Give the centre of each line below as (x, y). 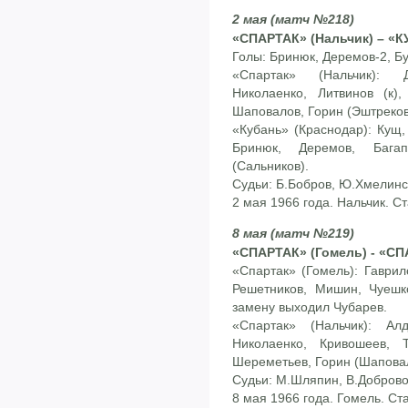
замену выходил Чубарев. (310, 307)
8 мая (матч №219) (293, 234)
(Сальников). (270, 165)
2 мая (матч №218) (293, 19)
